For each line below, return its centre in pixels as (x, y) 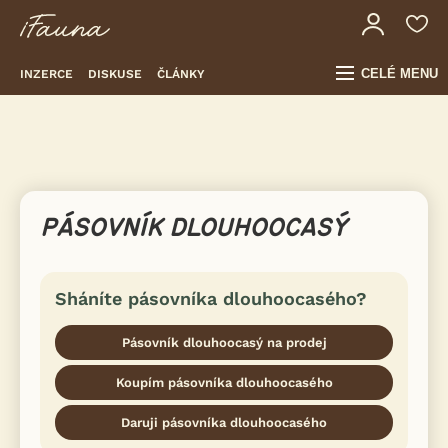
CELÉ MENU (399, 73)
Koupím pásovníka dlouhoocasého (224, 382)
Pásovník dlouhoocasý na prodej (224, 342)
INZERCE (46, 73)
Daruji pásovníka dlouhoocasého (224, 422)
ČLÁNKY (181, 73)
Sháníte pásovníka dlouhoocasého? (211, 298)
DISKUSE (115, 73)
